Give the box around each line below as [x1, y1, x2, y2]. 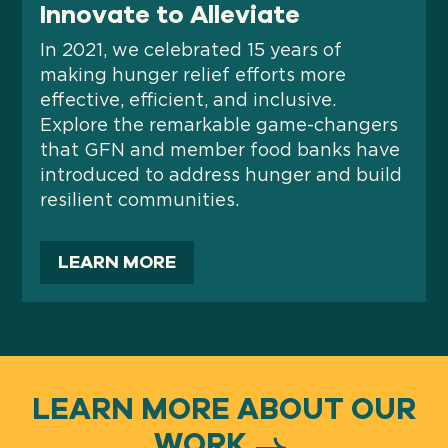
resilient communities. [40, 192, 240, 211]
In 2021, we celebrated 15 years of [40, 42, 343, 61]
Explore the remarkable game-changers [40, 117, 399, 136]
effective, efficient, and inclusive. [40, 92, 337, 111]
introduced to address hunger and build [40, 167, 403, 186]
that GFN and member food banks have [40, 142, 401, 161]
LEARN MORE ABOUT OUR [32, 389, 416, 430]
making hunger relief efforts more [40, 67, 347, 86]
